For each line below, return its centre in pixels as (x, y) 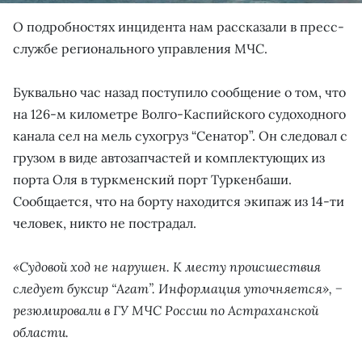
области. (41, 332)
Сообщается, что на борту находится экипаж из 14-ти (179, 201)
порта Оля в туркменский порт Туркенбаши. (152, 179)
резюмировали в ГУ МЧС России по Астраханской (166, 310)
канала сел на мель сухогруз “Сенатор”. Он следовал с (180, 135)
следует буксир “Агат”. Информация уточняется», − (177, 288)
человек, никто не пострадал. (105, 223)
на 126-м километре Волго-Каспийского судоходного (179, 114)
